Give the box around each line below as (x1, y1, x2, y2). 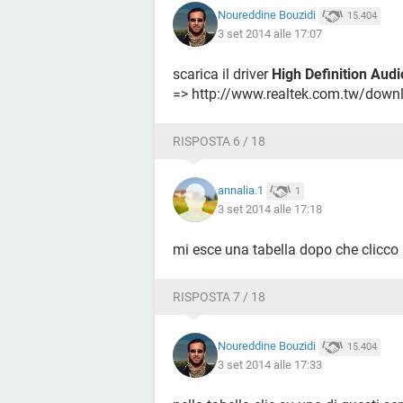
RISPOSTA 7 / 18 (173, 290, 265, 304)
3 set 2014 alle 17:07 (218, 26, 322, 40)
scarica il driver (173, 66, 272, 83)
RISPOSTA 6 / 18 (173, 134, 265, 148)
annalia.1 (218, 184, 264, 198)
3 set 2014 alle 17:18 (218, 201, 322, 216)
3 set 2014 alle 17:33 (218, 357, 322, 372)
